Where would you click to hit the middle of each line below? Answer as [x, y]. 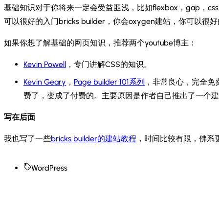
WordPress [49, 168]
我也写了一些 [27, 138]
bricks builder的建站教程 [94, 138]
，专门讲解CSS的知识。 [109, 64]
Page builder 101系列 [109, 82]
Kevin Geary [45, 82]
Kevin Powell [45, 64]
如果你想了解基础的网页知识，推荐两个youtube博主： [100, 43]
